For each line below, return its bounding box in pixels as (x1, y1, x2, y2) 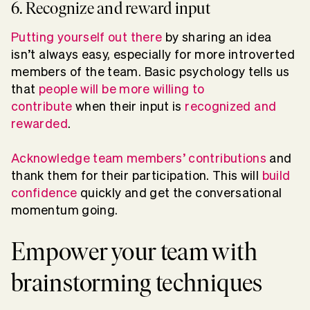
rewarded (11, 117, 68, 131)
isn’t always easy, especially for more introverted (11, 48, 295, 62)
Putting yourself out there (11, 30, 163, 44)
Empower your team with (11, 237, 257, 267)
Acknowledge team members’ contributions (11, 152, 267, 165)
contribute (11, 100, 73, 113)
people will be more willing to (38, 82, 205, 96)
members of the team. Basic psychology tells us (11, 65, 290, 79)
